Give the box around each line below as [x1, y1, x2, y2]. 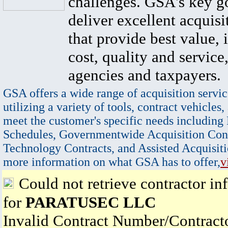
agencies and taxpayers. [68, 66, 221, 84]
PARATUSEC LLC [25, 193, 156, 211]
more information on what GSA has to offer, [3, 155, 220, 168]
